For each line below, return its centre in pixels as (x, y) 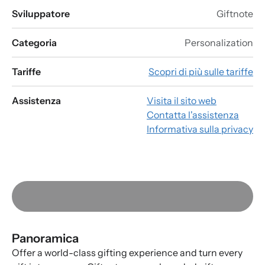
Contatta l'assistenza (193, 115)
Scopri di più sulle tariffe (201, 72)
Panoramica (45, 238)
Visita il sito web (182, 101)
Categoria (34, 43)
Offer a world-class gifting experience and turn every (127, 253)
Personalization (219, 43)
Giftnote (235, 14)
